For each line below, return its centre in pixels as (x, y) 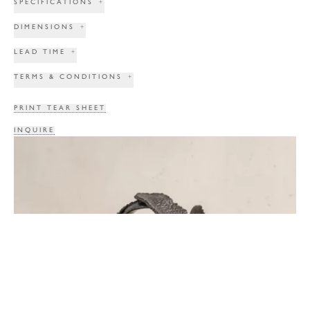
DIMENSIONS (44, 27)
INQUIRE (34, 130)
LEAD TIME (40, 52)
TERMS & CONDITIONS (68, 77)
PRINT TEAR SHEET (60, 108)
